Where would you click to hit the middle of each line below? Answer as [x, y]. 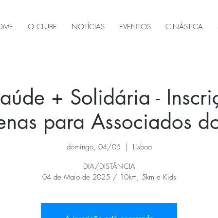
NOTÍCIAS [88, 27]
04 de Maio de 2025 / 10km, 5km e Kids [109, 177]
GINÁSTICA [184, 27]
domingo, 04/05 [93, 147]
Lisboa [142, 147]
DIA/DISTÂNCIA [109, 166]
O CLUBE [42, 27]
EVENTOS [135, 27]
